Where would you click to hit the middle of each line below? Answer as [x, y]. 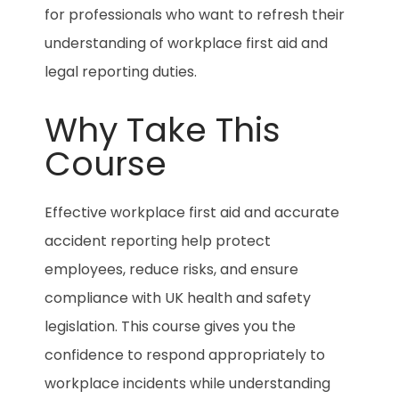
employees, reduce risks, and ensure [171, 269]
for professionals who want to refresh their [195, 14]
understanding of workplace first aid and [186, 43]
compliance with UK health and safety [178, 297]
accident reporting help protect [158, 240]
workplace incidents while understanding [187, 383]
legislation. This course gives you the [170, 326]
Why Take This [163, 129]
